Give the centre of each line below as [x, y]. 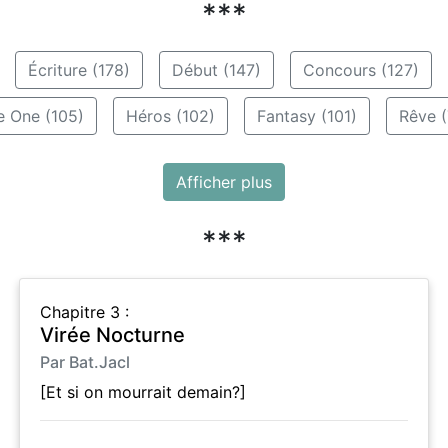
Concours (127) [360, 69]
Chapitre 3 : [84, 311]
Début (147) [216, 69]
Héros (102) [170, 115]
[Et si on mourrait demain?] [143, 391]
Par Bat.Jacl [85, 361]
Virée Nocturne [112, 334]
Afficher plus [224, 181]
